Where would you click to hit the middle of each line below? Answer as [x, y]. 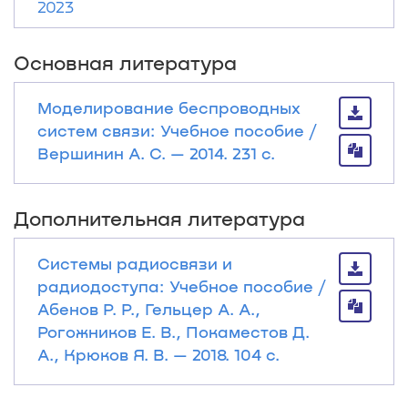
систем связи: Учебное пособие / [177, 130]
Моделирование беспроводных [169, 107]
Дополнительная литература [159, 218]
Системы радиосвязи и [135, 263]
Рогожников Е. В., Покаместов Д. [173, 331]
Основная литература [125, 62]
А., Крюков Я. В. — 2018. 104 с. [158, 354]
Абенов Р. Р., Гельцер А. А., [149, 309]
